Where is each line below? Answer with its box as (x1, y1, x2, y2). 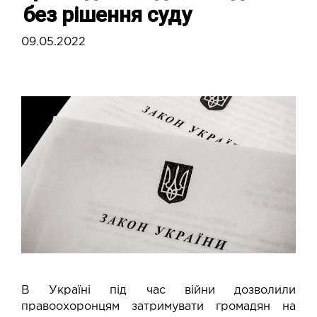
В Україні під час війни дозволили (21, 284, 296, 296)
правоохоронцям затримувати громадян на (21, 301, 296, 312)
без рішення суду (23, 1, 192, 27)
